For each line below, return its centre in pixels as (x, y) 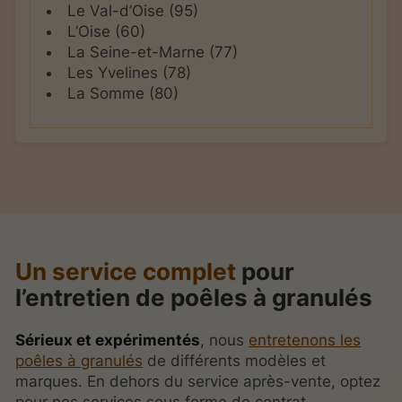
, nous (225, 341)
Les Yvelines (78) (129, 72)
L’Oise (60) (106, 31)
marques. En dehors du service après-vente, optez (198, 382)
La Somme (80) (122, 93)
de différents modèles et (235, 361)
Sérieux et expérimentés (108, 341)
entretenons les (305, 341)
